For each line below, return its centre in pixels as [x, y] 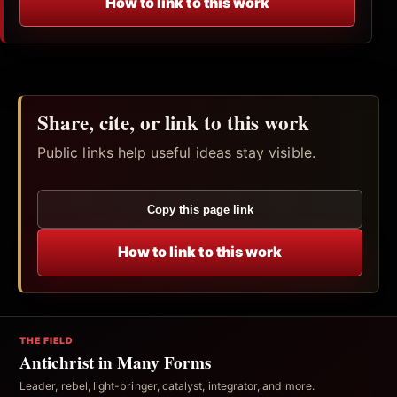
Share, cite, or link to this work [173, 123]
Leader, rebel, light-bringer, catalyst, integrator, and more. [167, 385]
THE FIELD [47, 340]
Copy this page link [200, 209]
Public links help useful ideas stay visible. [176, 152]
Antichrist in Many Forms [116, 362]
